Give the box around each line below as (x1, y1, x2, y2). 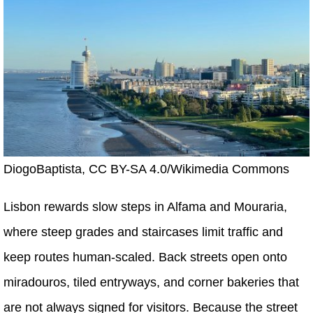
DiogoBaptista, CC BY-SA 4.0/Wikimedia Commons (3, 162, 289, 177)
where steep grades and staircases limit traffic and (3, 225, 283, 240)
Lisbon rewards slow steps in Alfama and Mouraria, (3, 200, 287, 214)
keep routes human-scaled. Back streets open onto (3, 250, 287, 265)
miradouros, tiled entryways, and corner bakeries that (3, 275, 299, 290)
